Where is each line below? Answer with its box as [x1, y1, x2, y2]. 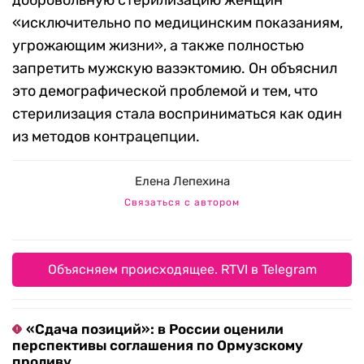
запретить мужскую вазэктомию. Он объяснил [12, 59, 337, 78]
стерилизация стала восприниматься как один [12, 105, 342, 123]
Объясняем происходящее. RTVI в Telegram [47, 262, 317, 278]
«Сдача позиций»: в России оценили [26, 321, 284, 338]
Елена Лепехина [134, 174, 230, 189]
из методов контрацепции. [12, 128, 200, 146]
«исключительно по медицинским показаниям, [12, 14, 343, 32]
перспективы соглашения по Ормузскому [12, 337, 303, 354]
